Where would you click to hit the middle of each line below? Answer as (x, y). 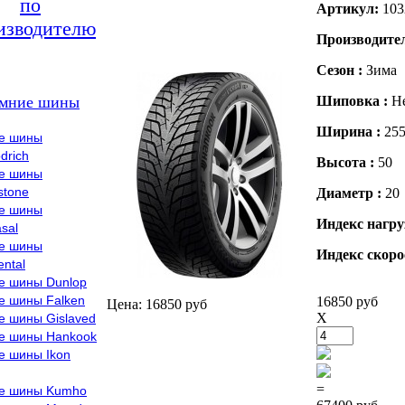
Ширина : (350, 132)
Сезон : (341, 70)
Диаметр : (351, 193)
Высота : (347, 162)
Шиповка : (354, 101)
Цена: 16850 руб (157, 304)
